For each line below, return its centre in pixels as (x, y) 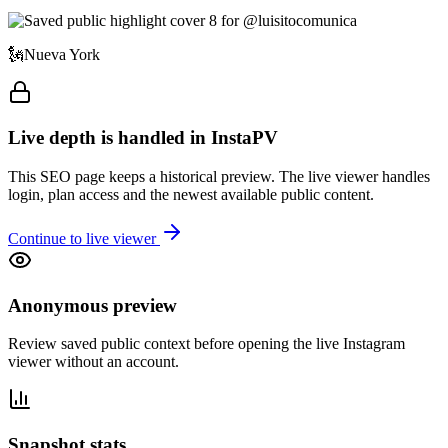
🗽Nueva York (54, 55)
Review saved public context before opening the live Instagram (206, 344)
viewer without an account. (93, 362)
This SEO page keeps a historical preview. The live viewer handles (219, 176)
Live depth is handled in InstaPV (143, 138)
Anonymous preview (92, 305)
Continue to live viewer (84, 238)
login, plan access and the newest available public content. (191, 194)
